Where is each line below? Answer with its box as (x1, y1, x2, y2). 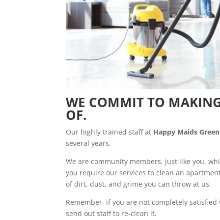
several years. (66, 138, 111, 148)
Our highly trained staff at (66, 127, 154, 137)
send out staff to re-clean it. (66, 208, 157, 218)
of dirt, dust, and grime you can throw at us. (66, 179, 212, 189)
